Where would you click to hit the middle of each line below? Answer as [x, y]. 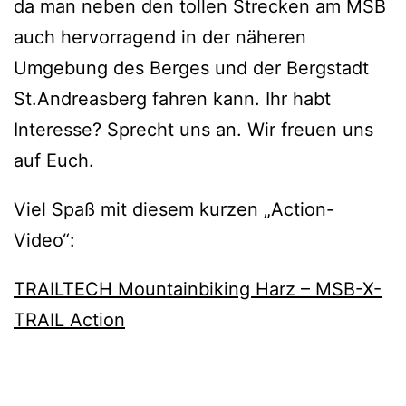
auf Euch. [54, 161]
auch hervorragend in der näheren [160, 38]
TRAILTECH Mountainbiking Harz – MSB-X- [198, 290]
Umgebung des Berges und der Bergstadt [191, 68]
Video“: [44, 241]
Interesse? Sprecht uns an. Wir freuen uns [193, 130]
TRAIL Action [69, 320]
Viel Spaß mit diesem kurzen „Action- [174, 210]
